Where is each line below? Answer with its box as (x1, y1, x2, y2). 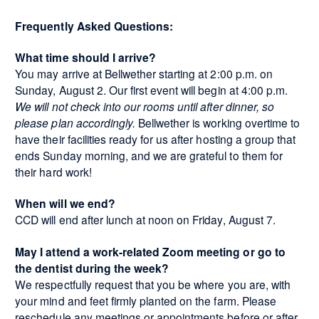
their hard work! (15, 163, 92, 179)
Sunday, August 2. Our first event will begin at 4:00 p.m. (15, 81, 288, 98)
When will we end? (15, 195, 115, 212)
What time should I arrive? (15, 48, 157, 66)
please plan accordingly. (15, 114, 139, 130)
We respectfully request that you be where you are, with (15, 276, 291, 292)
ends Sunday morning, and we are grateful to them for (15, 147, 283, 163)
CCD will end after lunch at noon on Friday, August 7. (15, 211, 276, 228)
